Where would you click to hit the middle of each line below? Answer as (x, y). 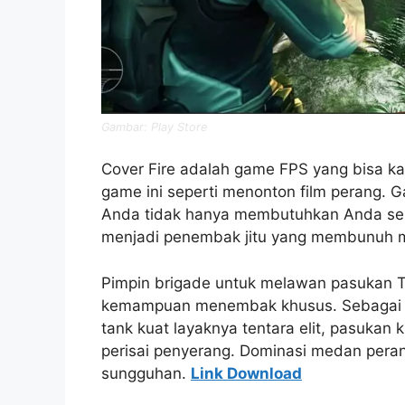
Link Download (246, 373)
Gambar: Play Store (154, 127)
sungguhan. (146, 373)
